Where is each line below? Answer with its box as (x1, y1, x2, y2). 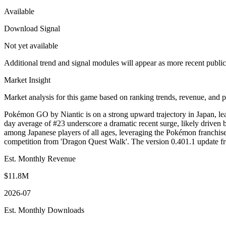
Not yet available (4, 41, 58, 50)
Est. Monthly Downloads (4, 205, 84, 214)
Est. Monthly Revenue (4, 154, 76, 163)
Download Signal (4, 24, 60, 33)
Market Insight (4, 75, 50, 84)
